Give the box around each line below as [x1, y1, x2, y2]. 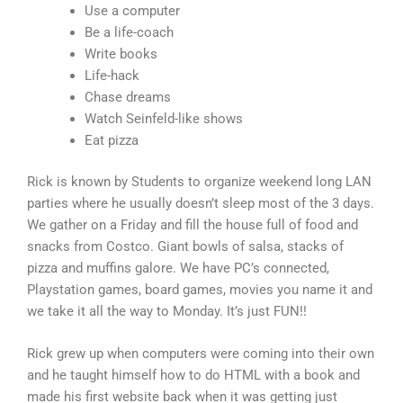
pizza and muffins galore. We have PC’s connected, [27, 259, 329, 276]
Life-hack [84, 67, 139, 84]
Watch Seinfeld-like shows [84, 110, 243, 127]
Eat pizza [84, 131, 139, 148]
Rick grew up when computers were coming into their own [27, 345, 374, 362]
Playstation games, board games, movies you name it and [27, 281, 372, 298]
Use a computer [84, 2, 180, 19]
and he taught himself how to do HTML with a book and [27, 366, 360, 383]
